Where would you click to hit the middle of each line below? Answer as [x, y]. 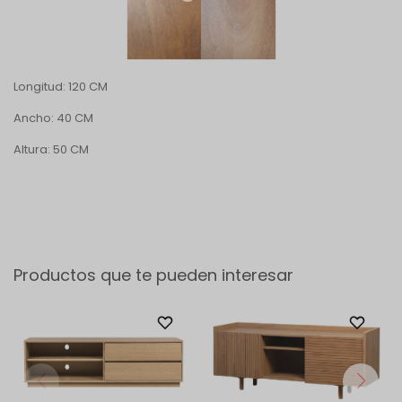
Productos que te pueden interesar [153, 275]
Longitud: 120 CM [61, 86]
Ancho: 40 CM [53, 118]
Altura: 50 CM [51, 149]
